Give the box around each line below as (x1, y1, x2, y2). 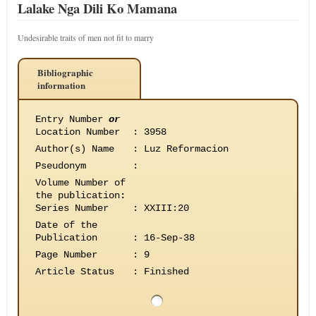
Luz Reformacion (143, 143, 229, 154)
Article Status (35, 266, 114, 277)
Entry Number (35, 114, 109, 125)
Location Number (35, 126, 120, 138)
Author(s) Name (35, 143, 114, 154)
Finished (143, 266, 189, 277)
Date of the (35, 219, 97, 231)
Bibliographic (37, 66, 93, 79)
